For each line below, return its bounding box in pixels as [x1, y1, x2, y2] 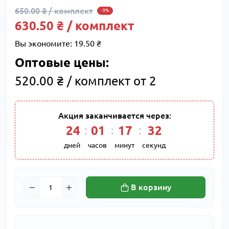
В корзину [130, 182, 171, 192]
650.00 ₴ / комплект [15, 6, 93, 15]
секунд [142, 141, 166, 149]
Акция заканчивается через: [58, 111, 171, 120]
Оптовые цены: [15, 56, 109, 70]
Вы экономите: [15, 39, 74, 48]
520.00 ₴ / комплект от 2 [15, 74, 156, 88]
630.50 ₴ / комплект [15, 19, 134, 33]
